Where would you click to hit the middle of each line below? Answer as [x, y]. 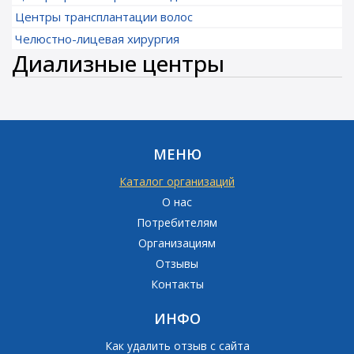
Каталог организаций [177, 181]
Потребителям [177, 222]
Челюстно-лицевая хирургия [97, 39]
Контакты [177, 284]
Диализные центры [118, 63]
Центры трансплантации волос [104, 17]
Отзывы [177, 264]
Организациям [177, 243]
